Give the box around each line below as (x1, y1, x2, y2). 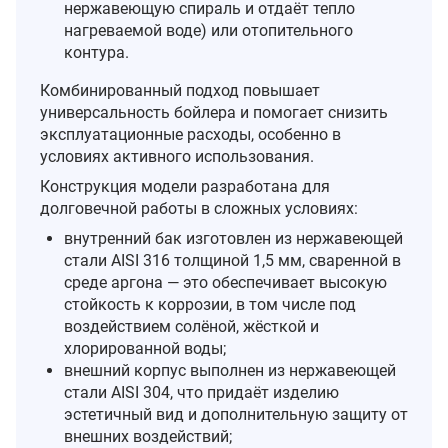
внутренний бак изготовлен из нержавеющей (64, 228, 403, 248)
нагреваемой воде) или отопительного (64, 20, 353, 40)
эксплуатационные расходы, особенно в (40, 124, 341, 144)
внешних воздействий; (64, 426, 232, 446)
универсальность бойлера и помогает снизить (40, 102, 388, 122)
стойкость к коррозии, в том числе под (64, 294, 356, 314)
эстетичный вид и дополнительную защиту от (64, 404, 408, 424)
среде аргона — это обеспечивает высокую (64, 272, 387, 292)
